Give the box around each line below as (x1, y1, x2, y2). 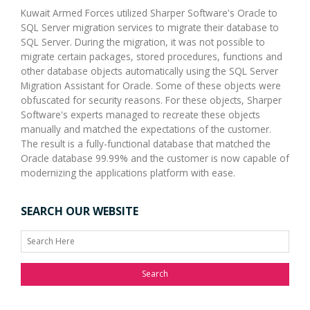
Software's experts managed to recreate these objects (21, 107, 260, 121)
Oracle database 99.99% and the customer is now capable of (21, 151, 289, 165)
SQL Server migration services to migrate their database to (21, 20, 279, 34)
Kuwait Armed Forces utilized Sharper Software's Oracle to (21, 6, 277, 19)
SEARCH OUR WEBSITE (21, 203, 138, 219)
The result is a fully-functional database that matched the (21, 136, 271, 150)
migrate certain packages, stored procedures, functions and (21, 49, 282, 63)
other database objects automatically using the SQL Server (21, 64, 278, 77)
